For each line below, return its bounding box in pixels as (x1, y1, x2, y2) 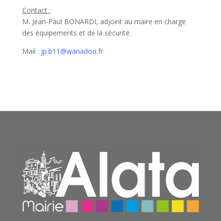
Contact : (22, 5, 51, 15)
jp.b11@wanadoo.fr (40, 46, 103, 56)
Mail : (22, 46, 41, 56)
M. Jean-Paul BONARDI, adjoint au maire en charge (22, 16, 186, 26)
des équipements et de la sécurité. (22, 28, 131, 37)
